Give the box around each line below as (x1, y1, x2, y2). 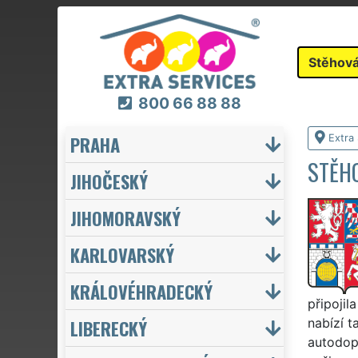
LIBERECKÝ (70, 314, 147, 341)
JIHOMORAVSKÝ (70, 204, 181, 231)
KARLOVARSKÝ (70, 241, 174, 268)
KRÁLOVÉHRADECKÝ (70, 277, 213, 304)
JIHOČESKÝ (70, 167, 148, 194)
